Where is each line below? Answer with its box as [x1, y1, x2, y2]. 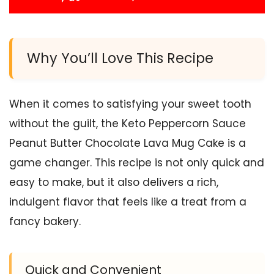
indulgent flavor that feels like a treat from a [9, 194, 246, 210]
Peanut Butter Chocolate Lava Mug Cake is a [9, 136, 246, 151]
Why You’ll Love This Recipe [27, 48, 213, 68]
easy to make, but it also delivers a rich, [9, 175, 218, 190]
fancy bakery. [9, 214, 81, 229]
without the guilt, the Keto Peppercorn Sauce [9, 116, 246, 131]
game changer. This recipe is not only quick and [9, 155, 264, 171]
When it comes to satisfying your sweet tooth [9, 97, 251, 112]
